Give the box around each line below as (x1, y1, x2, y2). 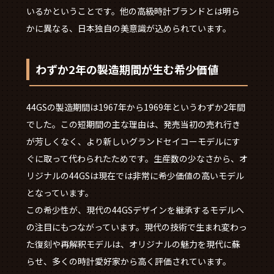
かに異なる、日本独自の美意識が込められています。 (26, 21, 231, 34)
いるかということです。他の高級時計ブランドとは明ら (26, 4, 240, 17)
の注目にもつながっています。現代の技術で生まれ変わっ (26, 220, 247, 233)
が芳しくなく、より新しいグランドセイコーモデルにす (26, 135, 240, 147)
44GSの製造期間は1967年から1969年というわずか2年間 (26, 100, 245, 113)
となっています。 (26, 186, 94, 199)
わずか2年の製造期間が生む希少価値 (35, 61, 218, 77)
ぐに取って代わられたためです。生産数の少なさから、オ (26, 152, 248, 165)
